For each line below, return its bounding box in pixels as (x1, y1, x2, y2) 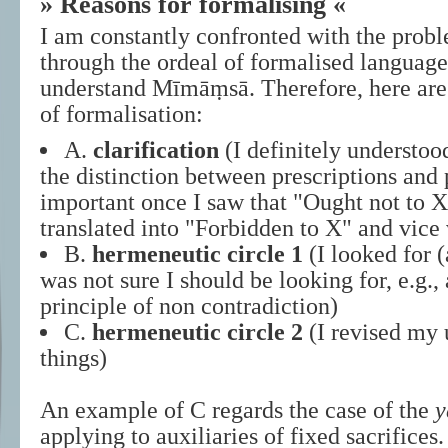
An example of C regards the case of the (40, 397, 435, 423)
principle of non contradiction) (40, 293, 338, 319)
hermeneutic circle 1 (92, 241, 303, 267)
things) (40, 345, 107, 371)
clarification (93, 137, 219, 163)
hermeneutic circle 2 (92, 319, 303, 345)
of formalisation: (40, 101, 203, 127)
